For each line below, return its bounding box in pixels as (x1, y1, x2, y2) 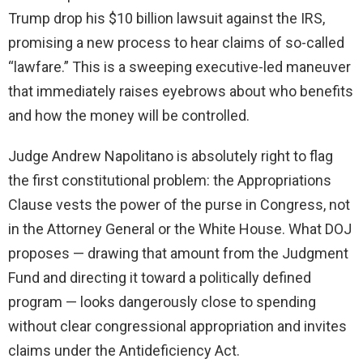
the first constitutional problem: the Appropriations (8, 172, 331, 190)
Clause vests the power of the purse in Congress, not (8, 196, 350, 214)
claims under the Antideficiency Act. (8, 342, 240, 360)
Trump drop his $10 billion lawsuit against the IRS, (8, 10, 325, 28)
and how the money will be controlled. (8, 107, 250, 125)
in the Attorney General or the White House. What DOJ (8, 220, 352, 238)
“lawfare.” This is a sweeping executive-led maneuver (8, 58, 351, 76)
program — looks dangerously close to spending (8, 293, 316, 311)
